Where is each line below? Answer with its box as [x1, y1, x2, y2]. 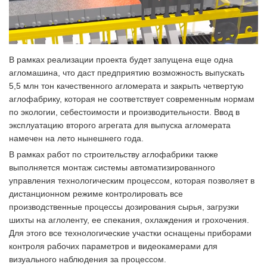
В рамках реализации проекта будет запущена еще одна [9, 55, 233, 65]
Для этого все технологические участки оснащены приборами [9, 228, 252, 238]
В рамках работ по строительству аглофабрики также [9, 150, 218, 160]
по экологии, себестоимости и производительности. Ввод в [9, 107, 240, 117]
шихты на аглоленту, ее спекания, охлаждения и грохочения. [9, 215, 249, 225]
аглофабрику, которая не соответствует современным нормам [9, 94, 254, 104]
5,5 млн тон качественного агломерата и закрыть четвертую [9, 81, 244, 91]
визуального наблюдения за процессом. [9, 254, 166, 265]
